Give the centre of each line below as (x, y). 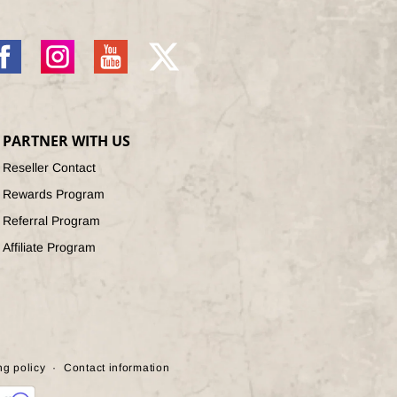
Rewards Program (54, 194)
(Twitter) (170, 80)
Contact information (117, 368)
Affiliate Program (50, 247)
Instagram (69, 63)
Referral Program (52, 221)
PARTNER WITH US (67, 141)
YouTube (118, 63)
